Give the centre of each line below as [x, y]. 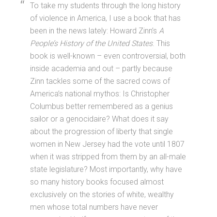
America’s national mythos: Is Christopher [100, 94]
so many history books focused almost [97, 182]
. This [162, 44]
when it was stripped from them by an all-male [108, 157]
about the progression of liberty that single [102, 132]
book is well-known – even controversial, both [108, 56]
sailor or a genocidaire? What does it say [100, 119]
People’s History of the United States [92, 44]
